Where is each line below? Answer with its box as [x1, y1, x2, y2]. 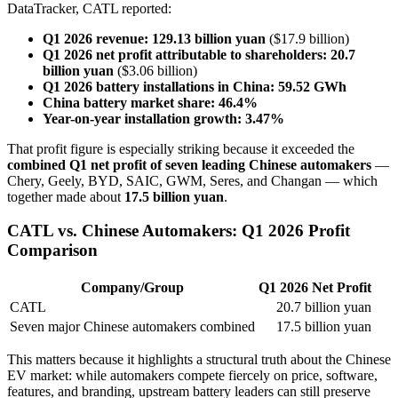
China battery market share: [43, 94, 215, 110]
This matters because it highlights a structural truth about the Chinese [7, 351, 391, 367]
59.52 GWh [278, 78, 346, 94]
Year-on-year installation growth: [43, 110, 242, 126]
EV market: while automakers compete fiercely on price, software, [7, 367, 378, 383]
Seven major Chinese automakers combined [10, 318, 255, 334]
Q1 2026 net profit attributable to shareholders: [43, 46, 327, 62]
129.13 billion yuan [152, 30, 266, 46]
